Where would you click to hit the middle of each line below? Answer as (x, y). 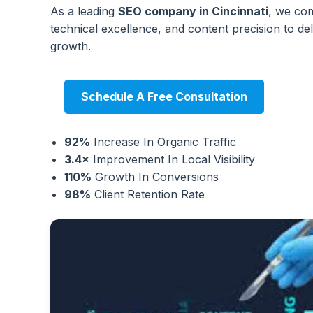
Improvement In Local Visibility (172, 159)
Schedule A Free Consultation (164, 96)
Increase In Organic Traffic (163, 142)
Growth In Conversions (155, 177)
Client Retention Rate (148, 194)
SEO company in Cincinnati (193, 11)
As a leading (84, 11)
